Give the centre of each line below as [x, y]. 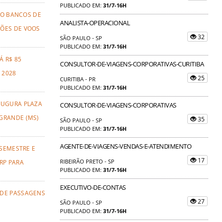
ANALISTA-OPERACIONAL [95, 23]
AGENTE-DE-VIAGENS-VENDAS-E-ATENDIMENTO [126, 146]
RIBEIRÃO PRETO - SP [87, 161]
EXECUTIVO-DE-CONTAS [93, 187]
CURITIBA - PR [78, 79]
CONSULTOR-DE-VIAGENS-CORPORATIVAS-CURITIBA [132, 64]
